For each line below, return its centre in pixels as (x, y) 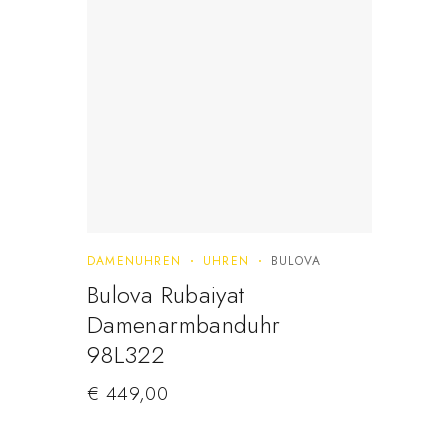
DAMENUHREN (134, 260)
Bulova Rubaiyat (166, 294)
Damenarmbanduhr (184, 324)
